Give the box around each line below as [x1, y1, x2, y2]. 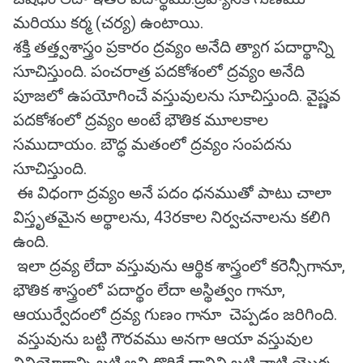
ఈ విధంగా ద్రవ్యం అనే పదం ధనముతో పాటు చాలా [13, 183, 331, 203]
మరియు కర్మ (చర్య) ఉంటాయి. [13, 13, 203, 32]
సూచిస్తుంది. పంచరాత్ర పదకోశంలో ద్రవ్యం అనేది [13, 62, 305, 81]
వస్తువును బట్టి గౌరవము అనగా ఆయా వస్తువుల [13, 329, 313, 348]
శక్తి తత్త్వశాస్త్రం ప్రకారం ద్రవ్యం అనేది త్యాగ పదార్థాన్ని [13, 37, 334, 57]
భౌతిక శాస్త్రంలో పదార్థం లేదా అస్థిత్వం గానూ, [13, 280, 285, 300]
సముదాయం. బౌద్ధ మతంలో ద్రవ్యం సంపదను [13, 135, 292, 154]
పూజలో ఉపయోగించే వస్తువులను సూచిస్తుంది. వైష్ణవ [13, 86, 340, 105]
